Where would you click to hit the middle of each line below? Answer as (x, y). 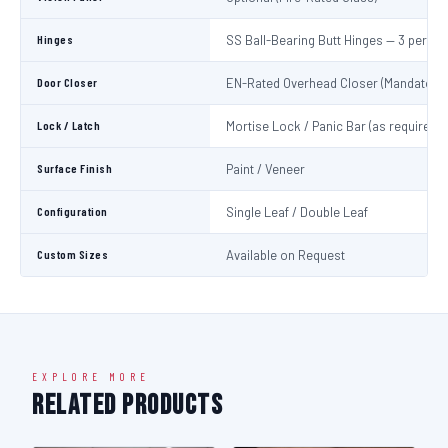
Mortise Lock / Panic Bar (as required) (333, 126)
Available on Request (285, 255)
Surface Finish (74, 168)
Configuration (72, 211)
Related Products (127, 405)
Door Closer (67, 82)
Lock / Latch (68, 125)
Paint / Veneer (265, 169)
